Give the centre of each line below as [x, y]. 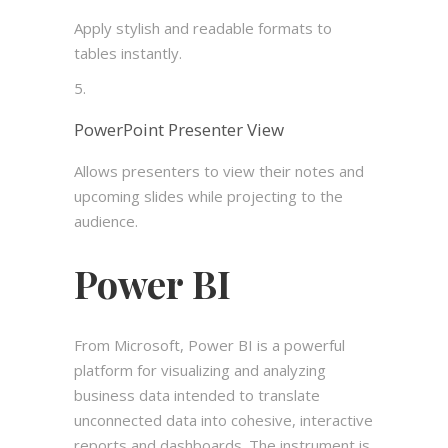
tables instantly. [128, 53]
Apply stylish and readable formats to [203, 28]
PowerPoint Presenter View [179, 130]
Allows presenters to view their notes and [219, 171]
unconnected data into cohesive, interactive [223, 420]
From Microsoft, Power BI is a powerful [209, 345]
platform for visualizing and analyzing [200, 370]
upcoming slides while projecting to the [208, 196]
